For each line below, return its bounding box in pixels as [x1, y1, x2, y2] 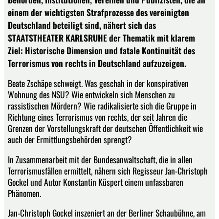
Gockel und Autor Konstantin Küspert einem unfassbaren [8, 175, 183, 188]
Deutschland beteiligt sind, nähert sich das [8, 18, 156, 31]
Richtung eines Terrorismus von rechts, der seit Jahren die [8, 110, 187, 124]
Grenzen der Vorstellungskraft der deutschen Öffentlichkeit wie [8, 122, 203, 135]
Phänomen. [8, 186, 41, 199]
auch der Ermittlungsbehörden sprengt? [8, 133, 132, 146]
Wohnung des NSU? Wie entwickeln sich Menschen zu [8, 88, 175, 101]
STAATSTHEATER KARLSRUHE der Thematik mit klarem [8, 31, 195, 44]
